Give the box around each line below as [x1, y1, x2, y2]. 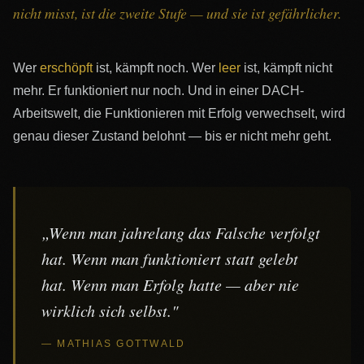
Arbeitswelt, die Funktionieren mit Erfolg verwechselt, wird [13, 106, 345, 120]
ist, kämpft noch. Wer [93, 60, 219, 75]
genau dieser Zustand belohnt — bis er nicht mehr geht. [13, 128, 331, 143]
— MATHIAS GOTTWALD [41, 337, 186, 349]
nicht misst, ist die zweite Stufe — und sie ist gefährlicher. [13, 2, 341, 23]
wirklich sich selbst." [41, 299, 178, 321]
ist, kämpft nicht [240, 60, 332, 75]
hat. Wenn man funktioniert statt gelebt [41, 247, 298, 269]
